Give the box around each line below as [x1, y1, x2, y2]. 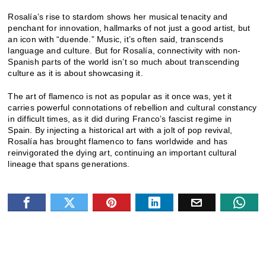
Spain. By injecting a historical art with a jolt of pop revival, [8, 125, 233, 135]
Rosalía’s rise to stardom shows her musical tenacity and [8, 12, 228, 22]
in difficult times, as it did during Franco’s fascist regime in [8, 114, 232, 124]
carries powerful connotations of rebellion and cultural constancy [8, 103, 257, 113]
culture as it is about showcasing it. [8, 68, 143, 78]
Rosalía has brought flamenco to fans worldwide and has [8, 137, 228, 147]
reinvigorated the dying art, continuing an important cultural [8, 148, 237, 158]
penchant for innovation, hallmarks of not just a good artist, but [8, 23, 251, 33]
